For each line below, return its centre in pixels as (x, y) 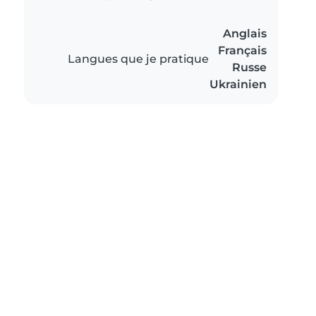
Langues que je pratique (138, 59)
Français (242, 51)
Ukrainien (238, 85)
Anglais (245, 34)
